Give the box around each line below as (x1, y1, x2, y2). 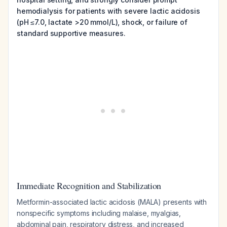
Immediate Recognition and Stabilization (17, 179, 162, 192)
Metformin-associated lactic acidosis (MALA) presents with (17, 198, 207, 206)
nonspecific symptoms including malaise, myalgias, (17, 209, 181, 217)
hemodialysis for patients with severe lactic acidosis (17, 7, 200, 15)
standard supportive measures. (17, 29, 126, 37)
